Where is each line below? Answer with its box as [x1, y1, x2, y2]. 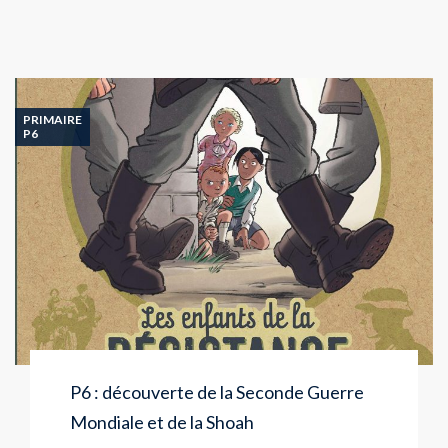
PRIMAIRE [23, 112, 82, 128]
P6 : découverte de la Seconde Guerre [70, 381, 364, 403]
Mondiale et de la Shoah [70, 411, 254, 433]
